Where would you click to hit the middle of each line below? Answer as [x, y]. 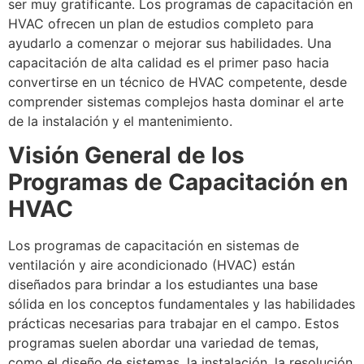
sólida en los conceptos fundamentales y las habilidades [182, 304]
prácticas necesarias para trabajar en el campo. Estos [173, 324]
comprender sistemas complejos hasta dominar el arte [176, 101]
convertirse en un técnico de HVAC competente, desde [178, 82]
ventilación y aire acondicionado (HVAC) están [152, 265]
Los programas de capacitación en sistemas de [154, 246]
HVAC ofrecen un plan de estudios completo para [161, 23]
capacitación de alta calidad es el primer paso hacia [169, 62]
